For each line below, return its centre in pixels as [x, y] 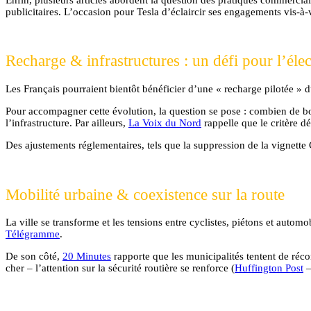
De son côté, [34, 257]
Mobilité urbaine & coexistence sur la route [145, 194]
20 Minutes [87, 257]
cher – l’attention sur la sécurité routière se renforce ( [120, 268]
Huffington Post [269, 268]
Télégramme [33, 234]
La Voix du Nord [165, 123]
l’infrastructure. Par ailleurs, [67, 123]
